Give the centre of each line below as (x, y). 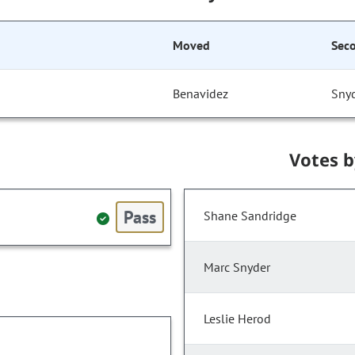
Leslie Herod (237, 319)
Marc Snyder (237, 267)
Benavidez (201, 94)
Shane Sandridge (250, 216)
